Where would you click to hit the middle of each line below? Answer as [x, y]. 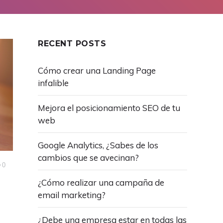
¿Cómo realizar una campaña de [101, 182]
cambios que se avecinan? [88, 158]
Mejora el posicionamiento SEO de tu [109, 108]
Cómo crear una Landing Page [97, 70]
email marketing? [72, 195]
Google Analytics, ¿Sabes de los [98, 145]
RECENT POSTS [72, 44]
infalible [53, 83]
